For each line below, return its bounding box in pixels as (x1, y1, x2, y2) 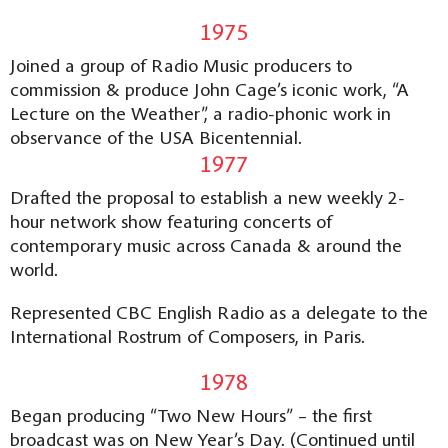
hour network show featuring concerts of (10, 208, 332, 233)
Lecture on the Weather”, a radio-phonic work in (10, 100, 391, 125)
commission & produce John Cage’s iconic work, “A (10, 76, 409, 101)
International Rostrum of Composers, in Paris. (10, 323, 365, 348)
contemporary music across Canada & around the (10, 232, 402, 257)
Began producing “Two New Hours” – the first (10, 402, 372, 427)
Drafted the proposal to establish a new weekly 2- (10, 184, 405, 209)
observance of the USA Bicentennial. (10, 124, 302, 149)
